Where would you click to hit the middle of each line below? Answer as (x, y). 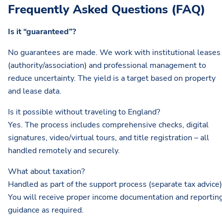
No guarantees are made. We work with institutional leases (114, 53)
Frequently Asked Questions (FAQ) (107, 10)
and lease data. (35, 91)
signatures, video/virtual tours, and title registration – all (109, 138)
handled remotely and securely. (64, 151)
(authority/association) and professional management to (107, 66)
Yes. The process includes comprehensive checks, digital (108, 125)
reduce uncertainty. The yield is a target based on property (112, 79)
